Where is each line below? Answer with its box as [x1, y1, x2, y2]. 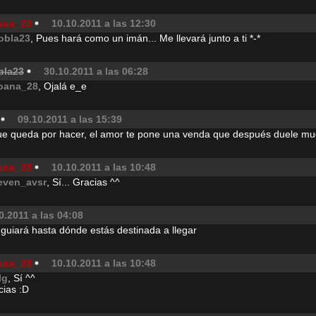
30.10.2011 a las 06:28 [44, 66, 148, 77]
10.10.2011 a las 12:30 [51, 18, 156, 29]
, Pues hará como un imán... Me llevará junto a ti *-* [30, 32, 260, 44]
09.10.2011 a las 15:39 [18, 114, 122, 125]
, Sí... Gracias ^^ [47, 176, 120, 188]
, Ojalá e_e [38, 80, 87, 92]
